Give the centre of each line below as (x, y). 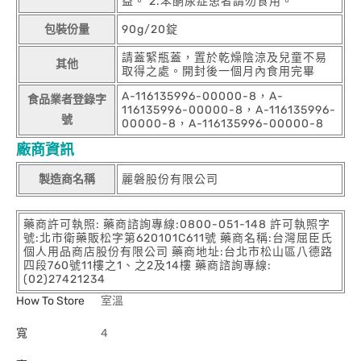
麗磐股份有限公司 (170, 179)
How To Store (50, 301)
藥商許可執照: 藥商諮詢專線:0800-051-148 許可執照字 (177, 224)
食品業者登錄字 (67, 100)
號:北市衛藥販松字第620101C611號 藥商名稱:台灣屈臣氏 (178, 238)
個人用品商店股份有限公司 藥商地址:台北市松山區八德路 (178, 252)
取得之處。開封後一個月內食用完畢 (218, 71)
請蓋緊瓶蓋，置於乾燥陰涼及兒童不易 (224, 58)
